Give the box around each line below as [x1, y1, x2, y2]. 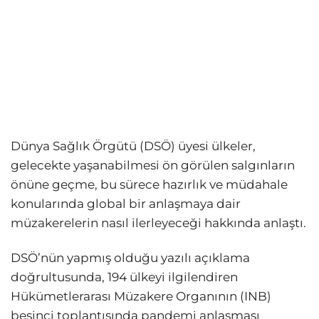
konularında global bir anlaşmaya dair [11, 197, 241, 211]
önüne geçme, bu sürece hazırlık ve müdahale [11, 177, 288, 192]
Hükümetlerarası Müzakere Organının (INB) [11, 289, 271, 304]
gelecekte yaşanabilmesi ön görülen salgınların [11, 158, 295, 173]
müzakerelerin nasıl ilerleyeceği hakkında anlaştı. [11, 216, 306, 231]
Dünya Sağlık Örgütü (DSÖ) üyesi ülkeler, [11, 139, 256, 154]
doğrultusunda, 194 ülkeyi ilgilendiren [11, 270, 238, 285]
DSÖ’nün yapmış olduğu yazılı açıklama [11, 251, 250, 266]
